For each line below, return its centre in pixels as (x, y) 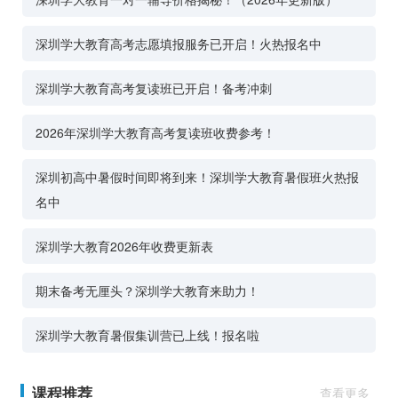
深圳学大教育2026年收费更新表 (124, 247)
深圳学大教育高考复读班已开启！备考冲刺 (154, 88)
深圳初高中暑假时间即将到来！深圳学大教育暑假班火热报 (197, 177)
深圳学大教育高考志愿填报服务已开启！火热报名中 (179, 44)
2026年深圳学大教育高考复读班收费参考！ (155, 133)
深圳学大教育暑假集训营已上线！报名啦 (147, 335)
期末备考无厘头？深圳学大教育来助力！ (147, 291)
